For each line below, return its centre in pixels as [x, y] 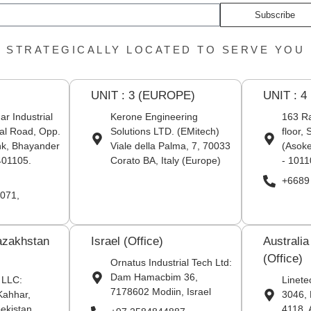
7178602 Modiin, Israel [160, 292]
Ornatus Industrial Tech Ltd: [171, 262]
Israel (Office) [127, 241]
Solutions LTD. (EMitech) [165, 131]
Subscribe [275, 15]
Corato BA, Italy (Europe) [165, 160]
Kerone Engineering [154, 117]
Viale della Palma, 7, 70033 [170, 146]
